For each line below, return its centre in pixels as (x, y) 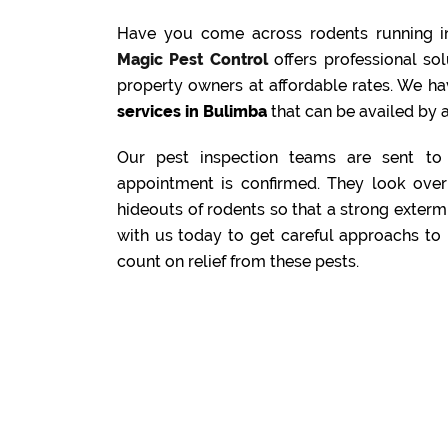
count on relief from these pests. (238, 261)
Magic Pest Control (192, 59)
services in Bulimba (192, 111)
